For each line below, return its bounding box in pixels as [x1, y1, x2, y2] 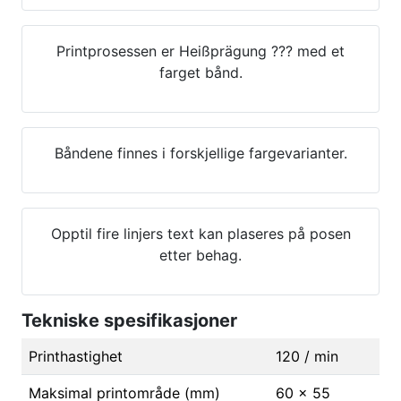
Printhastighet [29, 347, 123, 366]
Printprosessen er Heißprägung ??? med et [56, 42, 345, 61]
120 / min [276, 347, 338, 366]
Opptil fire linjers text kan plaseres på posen [50, 225, 351, 243]
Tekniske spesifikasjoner [21, 310, 237, 332]
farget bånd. [158, 64, 243, 82]
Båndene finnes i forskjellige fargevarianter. [54, 144, 347, 163]
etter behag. [159, 246, 242, 265]
